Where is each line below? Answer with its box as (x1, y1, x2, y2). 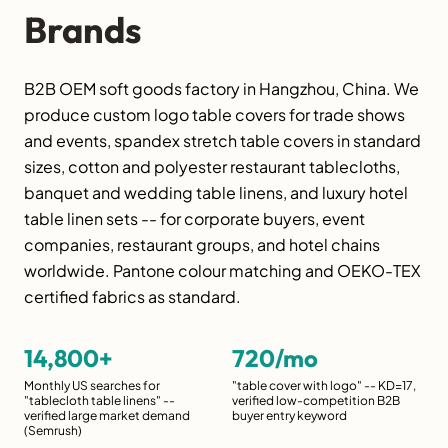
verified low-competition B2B (232, 393, 400, 408)
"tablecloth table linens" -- (24, 393, 175, 408)
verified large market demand (24, 408, 190, 423)
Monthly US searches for (24, 378, 160, 393)
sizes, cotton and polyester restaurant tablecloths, (24, 156, 400, 177)
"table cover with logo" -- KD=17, (232, 378, 416, 393)
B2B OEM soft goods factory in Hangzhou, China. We (24, 78, 419, 99)
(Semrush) (24, 423, 82, 438)
